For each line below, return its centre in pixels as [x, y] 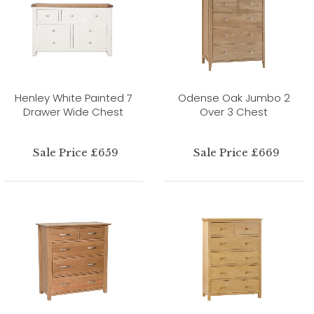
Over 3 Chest [234, 111]
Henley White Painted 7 [73, 97]
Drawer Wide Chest [73, 111]
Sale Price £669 [236, 152]
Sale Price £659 [76, 152]
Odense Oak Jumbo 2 [234, 97]
